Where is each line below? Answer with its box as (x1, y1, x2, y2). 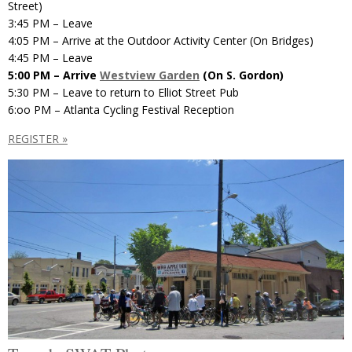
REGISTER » (8, 130, 68, 146)
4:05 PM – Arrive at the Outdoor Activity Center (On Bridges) (8, 32, 313, 48)
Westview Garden (100, 67, 200, 82)
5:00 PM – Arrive (8, 67, 100, 82)
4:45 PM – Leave (8, 49, 93, 65)
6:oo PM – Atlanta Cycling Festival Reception (8, 101, 234, 117)
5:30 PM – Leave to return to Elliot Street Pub (8, 84, 239, 100)
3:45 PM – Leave (8, 15, 93, 31)
